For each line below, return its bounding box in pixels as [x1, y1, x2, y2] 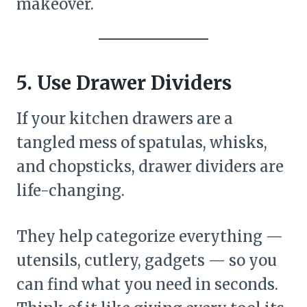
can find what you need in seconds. [16, 274, 278, 294]
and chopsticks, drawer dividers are [16, 156, 284, 176]
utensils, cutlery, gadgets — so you [16, 250, 277, 270]
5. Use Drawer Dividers [16, 70, 232, 95]
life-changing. [16, 180, 125, 200]
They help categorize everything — [16, 226, 283, 246]
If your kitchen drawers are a [16, 108, 233, 128]
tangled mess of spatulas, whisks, [16, 132, 267, 152]
